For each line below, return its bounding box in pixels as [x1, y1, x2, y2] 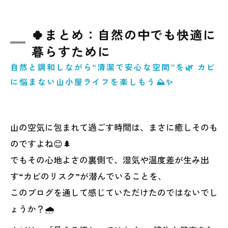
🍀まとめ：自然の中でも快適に [32, 25, 217, 43]
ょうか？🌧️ [10, 202, 54, 215]
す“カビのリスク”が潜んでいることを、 [10, 169, 166, 182]
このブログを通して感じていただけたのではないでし [10, 185, 218, 198]
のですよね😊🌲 [10, 136, 71, 150]
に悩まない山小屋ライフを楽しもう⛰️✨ [10, 75, 174, 87]
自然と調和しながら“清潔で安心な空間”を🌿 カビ [10, 61, 216, 72]
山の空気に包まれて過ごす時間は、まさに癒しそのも [10, 120, 218, 133]
